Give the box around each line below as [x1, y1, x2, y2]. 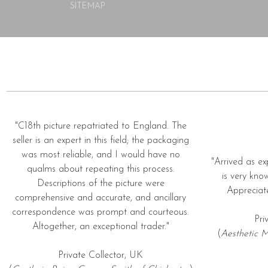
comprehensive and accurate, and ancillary [15, 193, 186, 203]
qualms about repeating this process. [26, 164, 175, 174]
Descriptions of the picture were [36, 178, 165, 188]
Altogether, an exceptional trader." [32, 221, 169, 232]
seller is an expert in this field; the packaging [12, 135, 189, 145]
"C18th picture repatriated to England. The [14, 121, 187, 131]
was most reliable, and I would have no [21, 150, 180, 160]
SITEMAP [70, 1, 105, 11]
